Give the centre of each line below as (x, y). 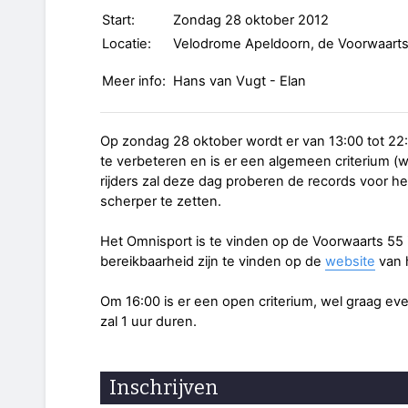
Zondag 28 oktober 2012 (251, 20)
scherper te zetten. (161, 202)
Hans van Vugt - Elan (240, 82)
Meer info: (134, 82)
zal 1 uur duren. (148, 322)
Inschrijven (164, 388)
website (350, 262)
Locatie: (127, 44)
